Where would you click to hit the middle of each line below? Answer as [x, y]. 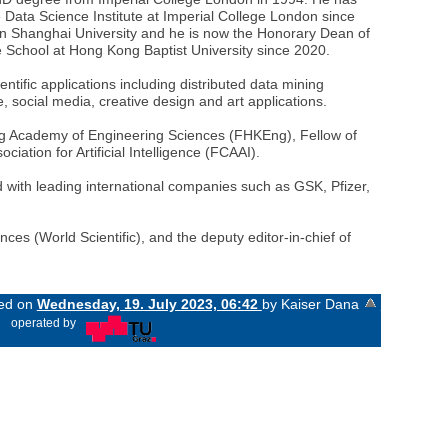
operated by [44, 323]
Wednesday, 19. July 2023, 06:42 [149, 304]
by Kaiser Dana [310, 304]
